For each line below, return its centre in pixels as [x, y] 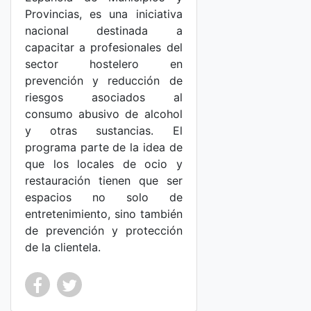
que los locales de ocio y [104, 164]
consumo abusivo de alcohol [104, 114]
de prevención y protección [104, 230]
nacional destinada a [104, 31]
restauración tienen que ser [104, 180]
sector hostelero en [104, 64]
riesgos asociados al [104, 97]
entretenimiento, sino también [104, 214]
